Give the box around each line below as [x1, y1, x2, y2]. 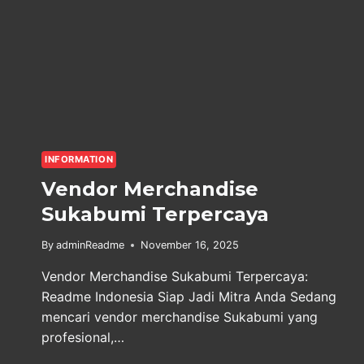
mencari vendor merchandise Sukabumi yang [41, 308, 318, 325]
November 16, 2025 [141, 238, 240, 251]
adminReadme [56, 238, 125, 251]
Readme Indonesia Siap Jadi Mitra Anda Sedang [41, 288, 336, 305]
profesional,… [41, 328, 124, 345]
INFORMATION [45, 154, 114, 166]
